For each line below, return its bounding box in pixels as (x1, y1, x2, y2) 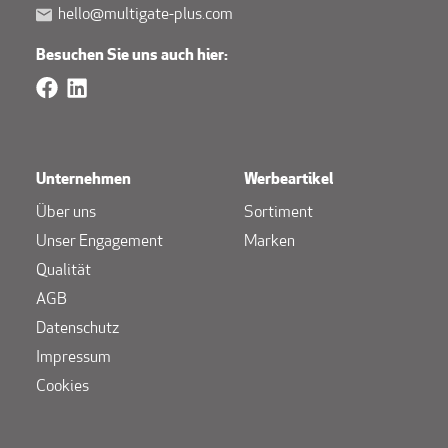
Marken (244, 233, 295, 250)
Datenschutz (36, 320, 119, 337)
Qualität (36, 262, 91, 279)
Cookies (36, 378, 89, 395)
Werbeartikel (244, 171, 333, 188)
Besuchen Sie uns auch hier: (36, 47, 228, 64)
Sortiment (244, 204, 313, 221)
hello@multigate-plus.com (58, 6, 233, 23)
